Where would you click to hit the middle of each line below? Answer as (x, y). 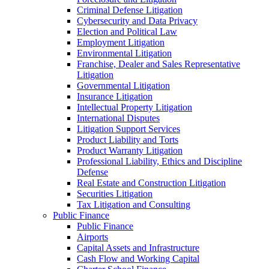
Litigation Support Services (128, 129)
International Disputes (118, 118)
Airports (92, 237)
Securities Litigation (115, 194)
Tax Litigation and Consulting (134, 204)
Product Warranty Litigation (130, 150)
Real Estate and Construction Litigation (151, 183)
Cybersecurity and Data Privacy (137, 21)
